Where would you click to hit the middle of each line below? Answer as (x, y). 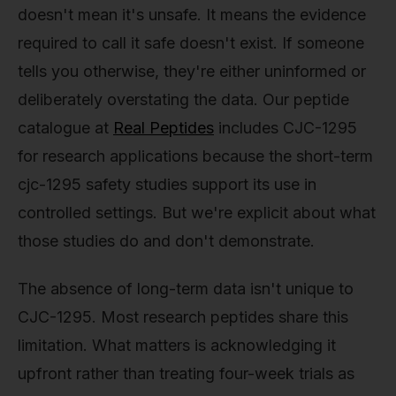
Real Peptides (164, 128)
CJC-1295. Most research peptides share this (183, 317)
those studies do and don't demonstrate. (166, 241)
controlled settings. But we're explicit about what (197, 213)
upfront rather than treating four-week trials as (186, 374)
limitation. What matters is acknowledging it (177, 346)
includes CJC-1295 (286, 128)
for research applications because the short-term (195, 156)
